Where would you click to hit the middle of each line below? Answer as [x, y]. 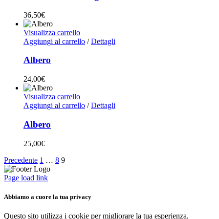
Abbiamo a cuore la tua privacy [48, 197]
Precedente [21, 160]
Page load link [26, 177]
